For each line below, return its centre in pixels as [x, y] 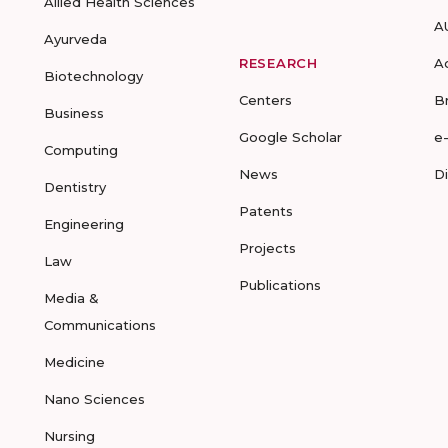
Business [74, 113]
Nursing [69, 436]
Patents [266, 211]
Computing [81, 150]
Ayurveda [75, 39]
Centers [265, 100]
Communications [100, 325]
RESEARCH [278, 63]
